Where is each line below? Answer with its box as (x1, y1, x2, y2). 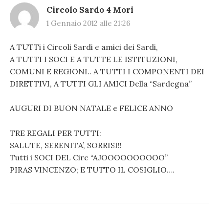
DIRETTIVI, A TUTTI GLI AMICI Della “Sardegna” (10, 78, 192, 88)
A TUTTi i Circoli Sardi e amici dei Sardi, (10, 42, 158, 52)
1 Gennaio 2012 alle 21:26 (46, 18, 131, 28)
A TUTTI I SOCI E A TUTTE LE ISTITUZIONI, (10, 54, 177, 64)
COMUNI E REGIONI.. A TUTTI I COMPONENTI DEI (10, 66, 204, 76)
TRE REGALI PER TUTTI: (10, 128, 101, 138)
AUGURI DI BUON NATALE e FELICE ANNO (10, 103, 173, 113)
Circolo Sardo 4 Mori (46, 4, 133, 15)
